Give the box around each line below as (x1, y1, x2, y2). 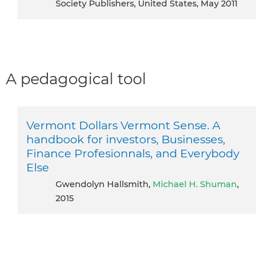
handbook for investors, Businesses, (26, 132, 225, 146)
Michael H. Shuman (153, 178, 237, 189)
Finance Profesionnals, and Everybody (26, 146, 239, 160)
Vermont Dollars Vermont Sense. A (26, 118, 220, 132)
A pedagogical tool (6, 69, 146, 88)
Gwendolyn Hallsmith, (62, 178, 153, 189)
